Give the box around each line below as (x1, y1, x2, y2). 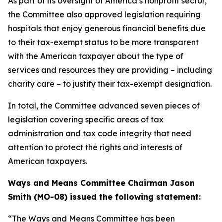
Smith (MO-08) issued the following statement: (8, 192, 201, 202)
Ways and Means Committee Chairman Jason (8, 178, 195, 188)
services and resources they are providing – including (8, 65, 212, 75)
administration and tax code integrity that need (8, 128, 191, 138)
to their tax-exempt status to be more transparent (8, 37, 199, 47)
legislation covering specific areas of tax (8, 114, 164, 124)
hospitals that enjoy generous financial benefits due (8, 23, 206, 33)
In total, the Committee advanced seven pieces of (8, 101, 200, 111)
